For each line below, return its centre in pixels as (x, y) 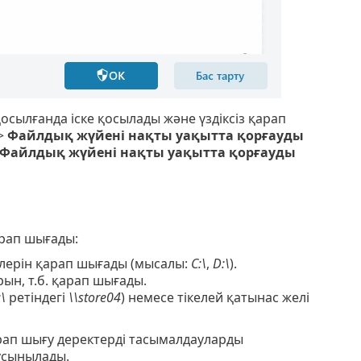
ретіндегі (37, 298)
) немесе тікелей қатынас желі (215, 298)
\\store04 (94, 298)
